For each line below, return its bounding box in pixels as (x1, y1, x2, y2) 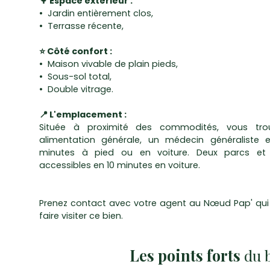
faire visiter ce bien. (39, 210, 123, 222)
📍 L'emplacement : (39, 108, 127, 121)
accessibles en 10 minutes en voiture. (39, 159, 200, 172)
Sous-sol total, (48, 71, 115, 83)
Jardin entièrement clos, (48, 7, 154, 20)
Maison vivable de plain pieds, (48, 58, 178, 71)
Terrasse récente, (48, 20, 124, 33)
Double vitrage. (48, 83, 114, 96)
